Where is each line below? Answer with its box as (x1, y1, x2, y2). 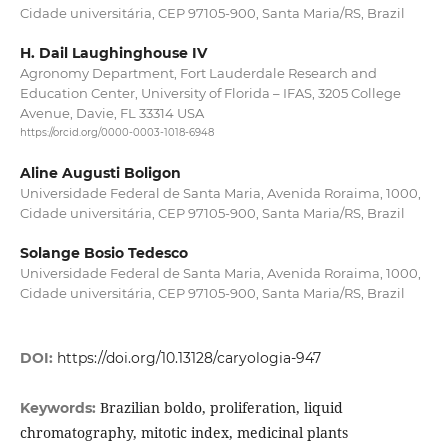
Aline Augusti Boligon (19, 164, 181, 183)
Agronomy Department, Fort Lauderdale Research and (19, 65, 377, 82)
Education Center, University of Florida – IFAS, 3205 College (19, 85, 401, 102)
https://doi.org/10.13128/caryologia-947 (56, 349, 321, 368)
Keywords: (19, 399, 100, 418)
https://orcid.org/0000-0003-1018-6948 (19, 126, 214, 140)
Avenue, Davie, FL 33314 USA (19, 105, 204, 122)
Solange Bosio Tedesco (19, 244, 188, 263)
